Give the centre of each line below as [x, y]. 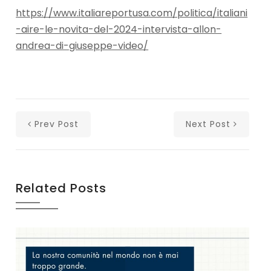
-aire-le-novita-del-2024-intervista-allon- [119, 30]
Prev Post [57, 124]
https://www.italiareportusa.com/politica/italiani [132, 13]
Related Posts [61, 188]
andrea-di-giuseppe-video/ [82, 46]
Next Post [208, 124]
